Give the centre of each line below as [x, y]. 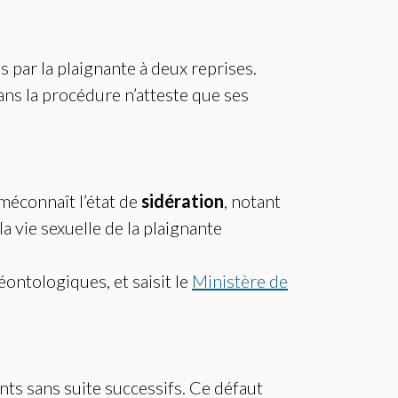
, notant [252, 201]
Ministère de [240, 281]
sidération [183, 201]
